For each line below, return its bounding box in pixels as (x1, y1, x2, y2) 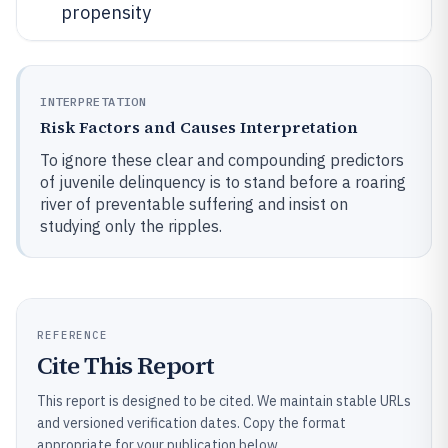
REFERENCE (37, 328, 109, 342)
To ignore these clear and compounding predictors (40, 150, 404, 170)
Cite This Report (37, 349, 215, 382)
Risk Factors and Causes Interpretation (40, 116, 358, 138)
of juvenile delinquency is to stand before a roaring (40, 172, 406, 192)
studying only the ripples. (40, 216, 222, 236)
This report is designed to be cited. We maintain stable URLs (37, 392, 411, 410)
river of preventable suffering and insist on (40, 194, 348, 214)
